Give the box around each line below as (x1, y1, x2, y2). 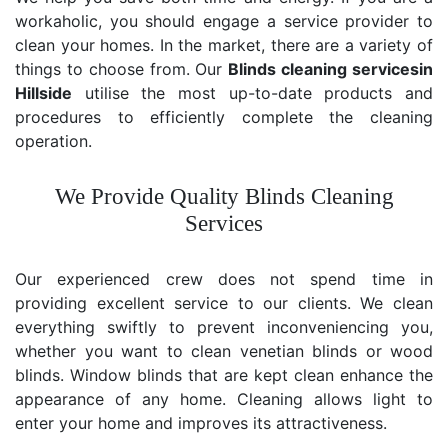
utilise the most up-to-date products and (72, 83, 433, 103)
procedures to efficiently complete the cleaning (15, 107, 433, 127)
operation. (15, 131, 92, 151)
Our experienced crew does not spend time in (15, 269, 433, 289)
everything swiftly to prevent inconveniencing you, (15, 317, 433, 337)
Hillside (15, 83, 72, 103)
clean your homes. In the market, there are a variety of (15, 35, 433, 55)
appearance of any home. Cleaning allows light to (15, 389, 433, 409)
